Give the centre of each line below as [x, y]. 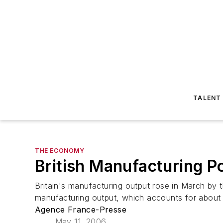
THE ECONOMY [60, 151]
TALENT [207, 98]
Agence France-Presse [81, 210]
